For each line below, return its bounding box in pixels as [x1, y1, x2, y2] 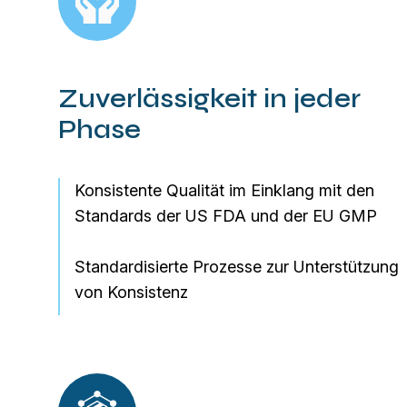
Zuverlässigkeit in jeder [58, 84, 361, 115]
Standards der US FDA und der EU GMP [74, 205, 377, 225]
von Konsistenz [74, 282, 188, 302]
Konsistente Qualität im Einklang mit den [74, 180, 374, 200]
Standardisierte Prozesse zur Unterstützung [74, 256, 399, 276]
